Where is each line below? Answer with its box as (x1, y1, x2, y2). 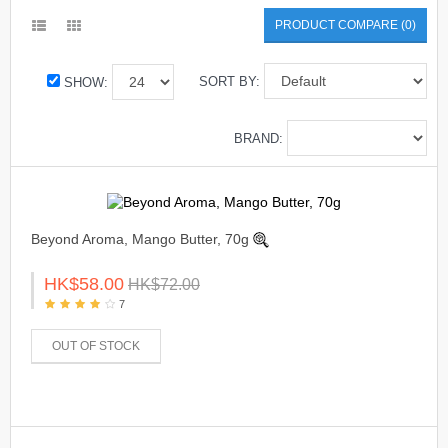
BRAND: (234, 131, 283, 146)
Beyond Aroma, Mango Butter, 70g (31, 230, 249, 247)
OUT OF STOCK (52, 338, 140, 353)
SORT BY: (199, 74, 260, 89)
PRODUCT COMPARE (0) (275, 18, 416, 32)
